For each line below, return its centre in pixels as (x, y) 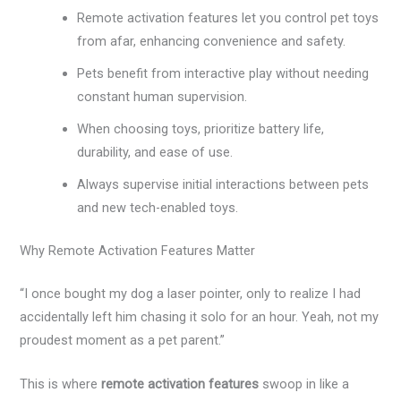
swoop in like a (304, 384)
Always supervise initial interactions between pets (223, 184)
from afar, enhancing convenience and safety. (212, 41)
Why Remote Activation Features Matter (138, 250)
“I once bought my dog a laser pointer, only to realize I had (191, 293)
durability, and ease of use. (155, 152)
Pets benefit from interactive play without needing (223, 73)
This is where (61, 384)
